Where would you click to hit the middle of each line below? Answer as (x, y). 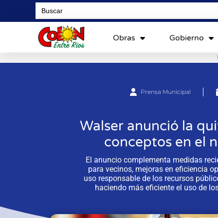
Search (46, 5)
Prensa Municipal (166, 91)
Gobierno (186, 38)
